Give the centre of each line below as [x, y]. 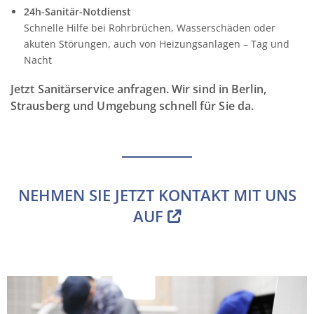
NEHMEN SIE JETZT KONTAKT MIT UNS [157, 195]
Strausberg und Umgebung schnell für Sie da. [132, 106]
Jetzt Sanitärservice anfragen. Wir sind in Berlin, [138, 89]
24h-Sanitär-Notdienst [77, 11]
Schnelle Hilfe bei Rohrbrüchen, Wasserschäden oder [149, 27]
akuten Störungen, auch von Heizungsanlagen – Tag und [156, 43]
